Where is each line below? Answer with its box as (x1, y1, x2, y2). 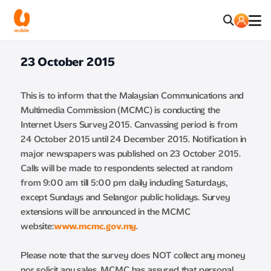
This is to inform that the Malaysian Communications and (21, 90, 244, 101)
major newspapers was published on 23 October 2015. (21, 148, 241, 159)
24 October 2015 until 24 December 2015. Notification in (21, 134, 247, 145)
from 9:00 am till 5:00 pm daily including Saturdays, (21, 177, 227, 188)
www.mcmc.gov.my (53, 221, 137, 232)
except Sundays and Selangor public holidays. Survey (21, 192, 230, 203)
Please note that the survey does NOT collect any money (21, 250, 245, 261)
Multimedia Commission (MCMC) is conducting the (21, 105, 220, 116)
